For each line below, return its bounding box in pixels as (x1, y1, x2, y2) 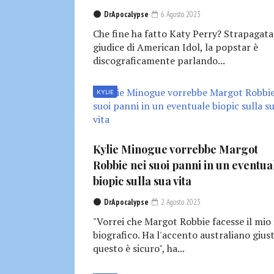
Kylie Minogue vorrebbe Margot (93, 142, 258, 157)
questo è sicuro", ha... (93, 242, 185, 256)
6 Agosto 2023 (159, 9, 201, 20)
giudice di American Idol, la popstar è (93, 40, 258, 54)
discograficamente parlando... (93, 54, 225, 68)
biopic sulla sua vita (93, 174, 191, 189)
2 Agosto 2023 (159, 197, 201, 208)
